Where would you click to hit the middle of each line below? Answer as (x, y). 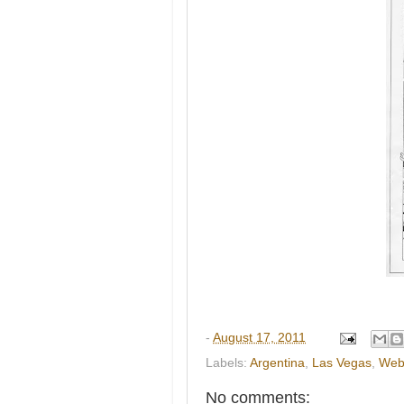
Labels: (228, 363)
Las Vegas (342, 363)
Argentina (277, 363)
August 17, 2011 (259, 337)
